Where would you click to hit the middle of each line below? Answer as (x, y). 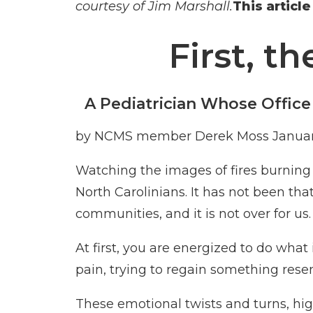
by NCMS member (135, 136)
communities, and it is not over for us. (193, 214)
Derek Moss (232, 136)
